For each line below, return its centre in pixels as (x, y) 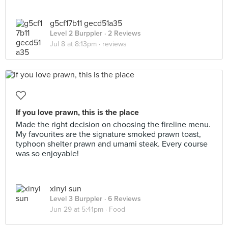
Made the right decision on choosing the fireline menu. (113, 125)
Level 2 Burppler (76, 33)
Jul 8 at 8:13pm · (76, 44)
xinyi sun (66, 189)
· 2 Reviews (122, 33)
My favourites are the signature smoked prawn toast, (108, 134)
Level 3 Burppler (76, 199)
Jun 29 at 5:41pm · (79, 209)
